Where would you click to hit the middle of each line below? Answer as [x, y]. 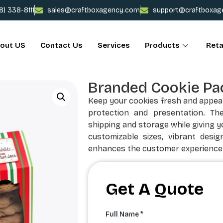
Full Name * [124, 215]
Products [162, 45]
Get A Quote [155, 189]
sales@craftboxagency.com [94, 10]
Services [114, 45]
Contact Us [61, 45]
